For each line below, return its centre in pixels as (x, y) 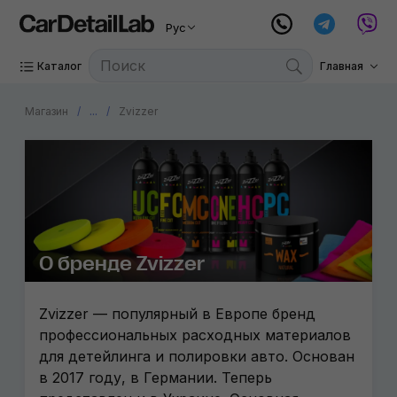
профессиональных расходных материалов (195, 335)
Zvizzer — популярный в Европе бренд (177, 314)
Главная (341, 66)
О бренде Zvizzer (122, 264)
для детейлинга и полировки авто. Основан (197, 356)
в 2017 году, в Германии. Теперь (156, 378)
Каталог (60, 66)
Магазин (47, 111)
